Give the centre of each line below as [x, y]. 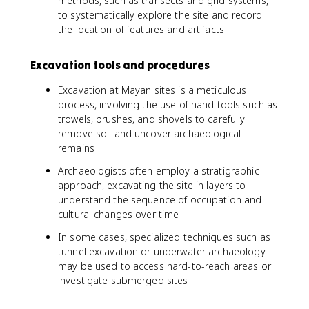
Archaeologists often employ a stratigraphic [159, 171]
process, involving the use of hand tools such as [168, 104]
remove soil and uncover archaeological [149, 133]
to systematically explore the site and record [160, 15]
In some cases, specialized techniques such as [164, 237]
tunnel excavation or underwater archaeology [162, 251]
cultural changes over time [119, 214]
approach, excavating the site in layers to [152, 185]
